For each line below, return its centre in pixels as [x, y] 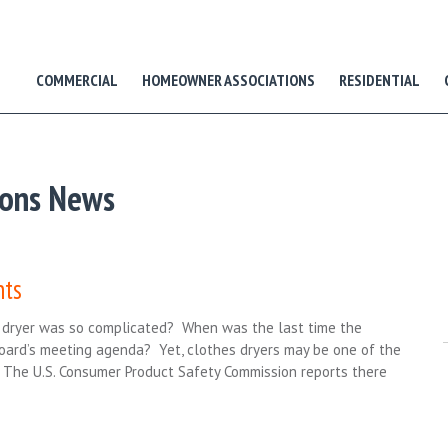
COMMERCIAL [77, 80]
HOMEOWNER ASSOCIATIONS [228, 80]
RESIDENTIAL [379, 80]
